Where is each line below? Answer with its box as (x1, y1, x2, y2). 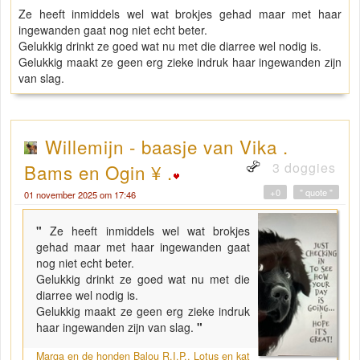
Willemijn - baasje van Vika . (45, 133, 288, 159)
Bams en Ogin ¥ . (24, 158, 173, 185)
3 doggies (268, 157, 336, 177)
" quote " (300, 185, 333, 198)
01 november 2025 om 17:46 (24, 187, 136, 201)
